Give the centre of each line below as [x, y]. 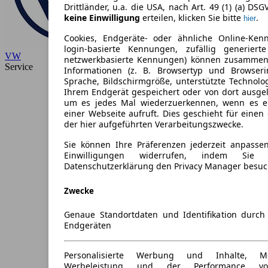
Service [19, 67]
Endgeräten [88, 225]
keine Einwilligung [102, 18]
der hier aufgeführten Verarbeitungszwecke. [154, 124]
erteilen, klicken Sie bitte [192, 18]
